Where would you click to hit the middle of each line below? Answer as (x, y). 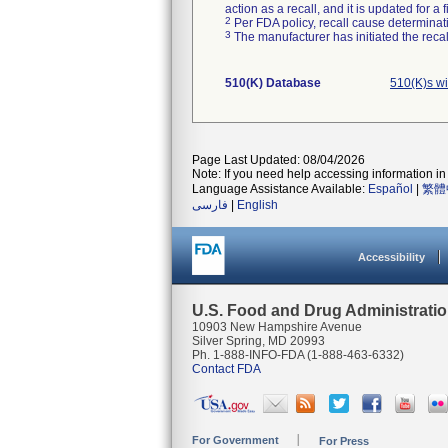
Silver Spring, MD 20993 (258, 341)
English (257, 205)
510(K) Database (273, 83)
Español (390, 189)
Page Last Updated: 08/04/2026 (278, 160)
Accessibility (391, 257)
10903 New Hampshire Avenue (277, 327)
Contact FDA (226, 369)
